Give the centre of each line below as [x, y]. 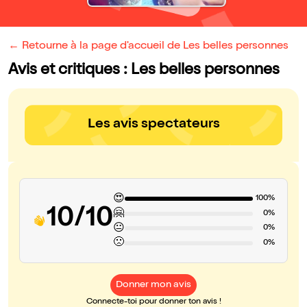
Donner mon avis [153, 285]
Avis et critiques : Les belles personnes [144, 71]
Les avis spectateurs [153, 125]
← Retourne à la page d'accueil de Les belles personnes [148, 47]
